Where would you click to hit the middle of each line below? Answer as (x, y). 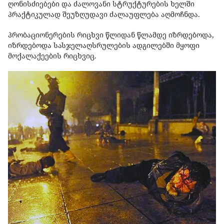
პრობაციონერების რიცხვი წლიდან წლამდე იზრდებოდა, (111, 35)
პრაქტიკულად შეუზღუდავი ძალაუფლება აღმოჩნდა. (105, 14)
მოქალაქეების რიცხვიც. (53, 56)
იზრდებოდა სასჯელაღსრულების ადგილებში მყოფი (104, 45)
